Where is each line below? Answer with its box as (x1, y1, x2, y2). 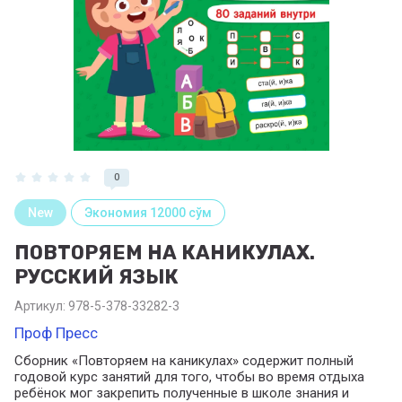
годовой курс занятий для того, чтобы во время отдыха (14, 368, 364, 385)
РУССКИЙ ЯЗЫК (14, 264, 179, 289)
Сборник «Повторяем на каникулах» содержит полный (14, 352, 354, 369)
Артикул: (14, 298, 66, 313)
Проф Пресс (14, 323, 98, 342)
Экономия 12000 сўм (84, 205, 212, 220)
